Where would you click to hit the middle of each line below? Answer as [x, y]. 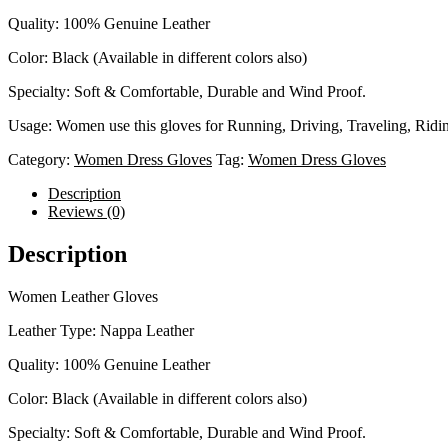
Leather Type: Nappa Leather [101, 330]
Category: [41, 159]
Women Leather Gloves [83, 296]
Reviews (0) [86, 211]
